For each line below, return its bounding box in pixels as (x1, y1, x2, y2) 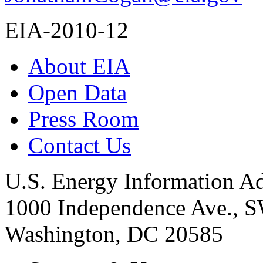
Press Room (28, 106, 139, 132)
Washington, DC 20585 (5, 221, 223, 247)
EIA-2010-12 (5, 18, 129, 43)
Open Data (28, 80, 127, 106)
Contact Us (28, 133, 131, 159)
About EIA (28, 53, 130, 79)
